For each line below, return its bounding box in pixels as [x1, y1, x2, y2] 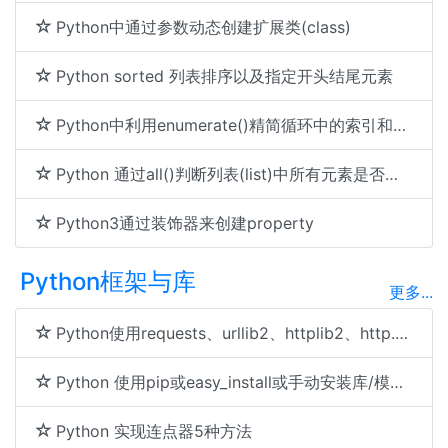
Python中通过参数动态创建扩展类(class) [56, 17, 351, 37]
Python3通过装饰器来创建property [56, 213, 314, 233]
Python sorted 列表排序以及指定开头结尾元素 [56, 66, 393, 86]
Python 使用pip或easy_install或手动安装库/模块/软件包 [56, 372, 390, 392]
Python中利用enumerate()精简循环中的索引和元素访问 [56, 115, 393, 135]
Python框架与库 [20, 267, 196, 296]
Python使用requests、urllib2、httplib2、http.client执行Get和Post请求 [56, 323, 395, 343]
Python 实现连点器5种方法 [56, 421, 252, 441]
